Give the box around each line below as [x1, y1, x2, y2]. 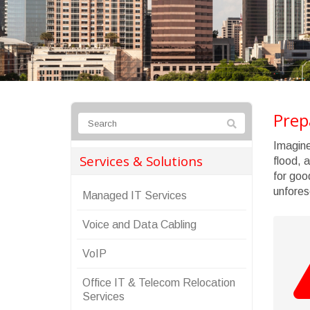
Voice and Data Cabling [82, 219, 197, 230]
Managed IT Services [82, 190, 187, 201]
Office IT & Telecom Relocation [82, 277, 235, 289]
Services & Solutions [80, 152, 203, 170]
